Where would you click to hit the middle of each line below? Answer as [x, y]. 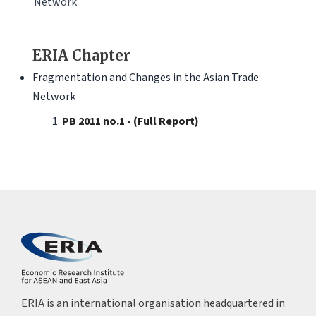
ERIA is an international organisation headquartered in [153, 303]
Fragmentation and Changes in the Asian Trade [145, 77]
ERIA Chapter [81, 55]
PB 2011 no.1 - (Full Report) [130, 121]
